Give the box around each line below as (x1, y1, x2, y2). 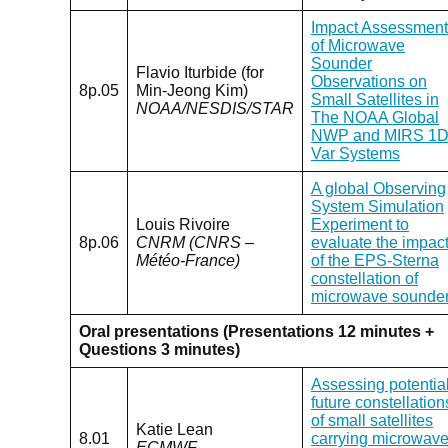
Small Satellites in (311, 90, 439, 108)
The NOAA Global (311, 108, 439, 126)
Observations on (311, 72, 427, 90)
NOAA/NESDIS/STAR (136, 99, 294, 117)
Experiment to (311, 215, 409, 233)
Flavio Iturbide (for (136, 63, 264, 81)
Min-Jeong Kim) (136, 81, 248, 99)
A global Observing (311, 179, 446, 197)
